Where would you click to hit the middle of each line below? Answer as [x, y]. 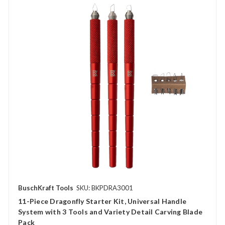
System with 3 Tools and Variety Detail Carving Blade [110, 211]
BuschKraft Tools [46, 188]
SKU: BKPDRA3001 [105, 188]
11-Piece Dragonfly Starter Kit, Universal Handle [102, 201]
